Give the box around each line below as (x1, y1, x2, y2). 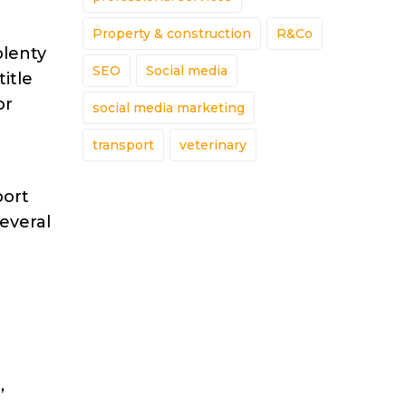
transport (92, 137, 154, 154)
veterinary (179, 137, 246, 154)
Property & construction (92, 25, 251, 43)
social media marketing (92, 100, 245, 117)
